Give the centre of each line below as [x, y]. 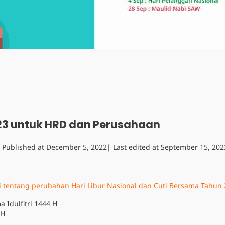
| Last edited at [134, 147]
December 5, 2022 [77, 147]
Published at [24, 147]
